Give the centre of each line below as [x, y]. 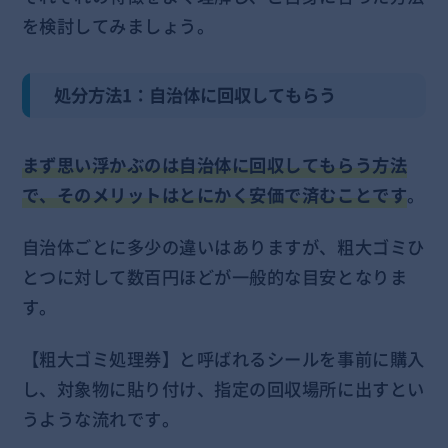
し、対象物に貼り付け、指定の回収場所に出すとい [223, 388]
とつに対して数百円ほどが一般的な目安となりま [214, 277]
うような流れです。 [100, 418]
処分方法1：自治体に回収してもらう [204, 95]
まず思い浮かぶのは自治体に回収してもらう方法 [214, 165]
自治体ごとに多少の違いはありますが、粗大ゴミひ [223, 247]
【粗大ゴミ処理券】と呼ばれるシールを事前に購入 [223, 358]
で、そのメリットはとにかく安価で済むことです [214, 195]
